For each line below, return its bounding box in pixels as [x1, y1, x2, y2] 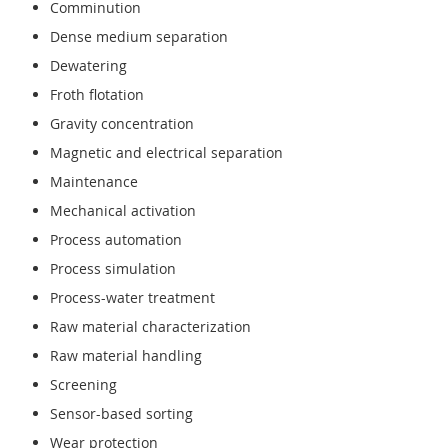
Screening [50, 375, 117, 395]
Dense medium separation [50, 27, 228, 47]
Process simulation [50, 259, 176, 279]
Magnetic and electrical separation [50, 143, 283, 163]
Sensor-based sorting [50, 404, 193, 424]
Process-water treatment [50, 288, 215, 308]
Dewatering [50, 56, 127, 76]
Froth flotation [50, 85, 144, 105]
